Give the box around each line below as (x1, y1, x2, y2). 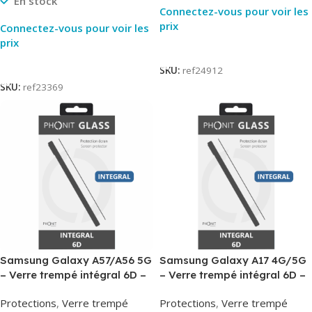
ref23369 (23, 81, 63, 94)
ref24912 (182, 64, 223, 77)
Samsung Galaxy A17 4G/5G (159, 253, 306, 267)
